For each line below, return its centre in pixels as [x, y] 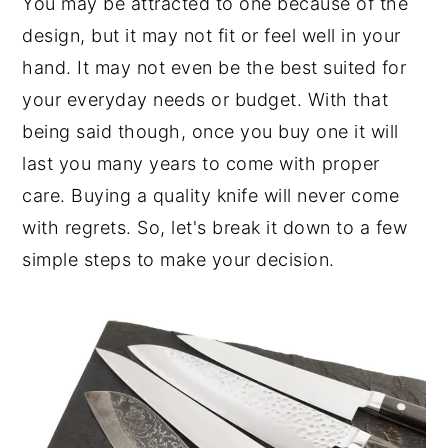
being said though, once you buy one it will [210, 131]
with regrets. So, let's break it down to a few [215, 227]
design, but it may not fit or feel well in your [211, 35]
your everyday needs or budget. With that [205, 99]
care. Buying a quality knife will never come [211, 195]
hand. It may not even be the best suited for [214, 67]
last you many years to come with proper [201, 163]
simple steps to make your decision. [178, 259]
